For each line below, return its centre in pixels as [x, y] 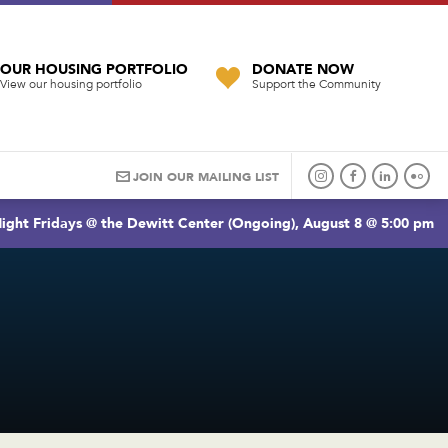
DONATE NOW [302, 69]
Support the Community [316, 85]
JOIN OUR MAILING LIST [206, 177]
